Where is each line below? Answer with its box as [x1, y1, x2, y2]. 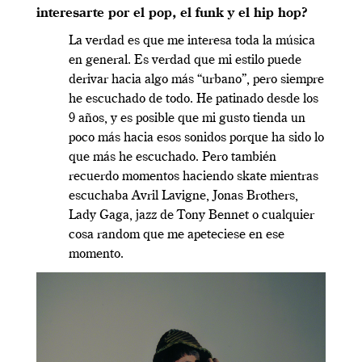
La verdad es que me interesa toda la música [69, 34, 315, 48]
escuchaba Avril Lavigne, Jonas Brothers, [69, 189, 298, 203]
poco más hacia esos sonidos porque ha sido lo [69, 131, 324, 145]
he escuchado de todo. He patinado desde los [69, 92, 318, 106]
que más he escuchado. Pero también [69, 150, 276, 164]
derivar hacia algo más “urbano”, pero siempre [69, 73, 324, 86]
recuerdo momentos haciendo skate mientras [69, 170, 318, 183]
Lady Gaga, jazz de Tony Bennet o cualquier [69, 208, 314, 222]
